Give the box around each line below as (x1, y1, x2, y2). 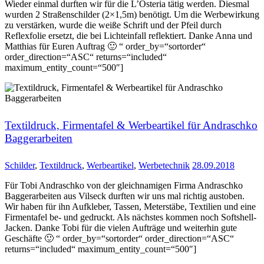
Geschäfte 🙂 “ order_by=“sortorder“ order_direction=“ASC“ (5, 233, 234, 243)
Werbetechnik (138, 160, 190, 170)
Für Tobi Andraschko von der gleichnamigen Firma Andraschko (5, 180, 243, 190)
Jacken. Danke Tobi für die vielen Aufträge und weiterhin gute (5, 222, 237, 233)
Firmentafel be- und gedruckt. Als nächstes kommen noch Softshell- (5, 212, 256, 222)
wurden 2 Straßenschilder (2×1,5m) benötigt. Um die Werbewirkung (5, 9, 259, 20)
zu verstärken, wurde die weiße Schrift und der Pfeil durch (5, 20, 222, 31)
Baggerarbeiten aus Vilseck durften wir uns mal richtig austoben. (5, 190, 245, 201)
